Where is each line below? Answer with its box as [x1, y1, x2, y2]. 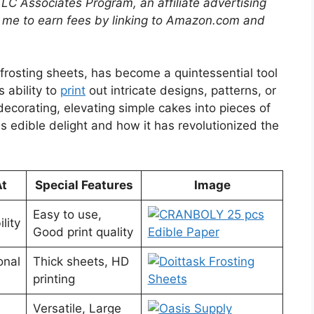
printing [32, 271, 75, 286]
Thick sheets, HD [32, 254, 129, 268]
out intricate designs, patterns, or [86, 83, 276, 98]
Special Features [34, 177, 133, 192]
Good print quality [32, 224, 133, 239]
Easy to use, [32, 207, 102, 221]
